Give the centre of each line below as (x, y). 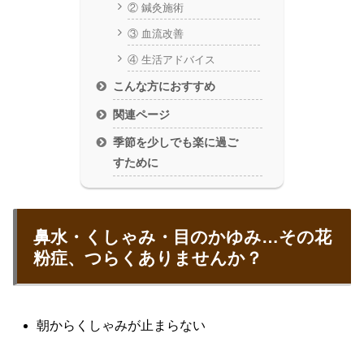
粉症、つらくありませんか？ (148, 258)
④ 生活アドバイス (171, 59)
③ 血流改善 (155, 33)
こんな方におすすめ (165, 87)
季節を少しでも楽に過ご (176, 143)
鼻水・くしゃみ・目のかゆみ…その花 (182, 237)
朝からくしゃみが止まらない (121, 326)
